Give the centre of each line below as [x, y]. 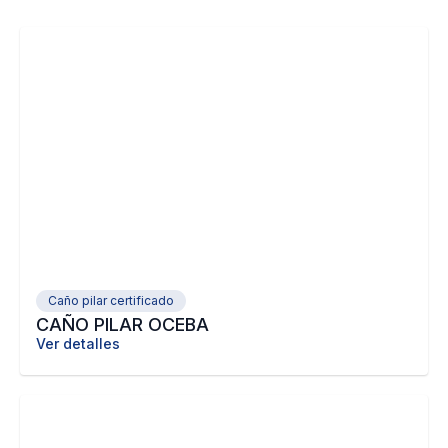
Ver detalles [78, 343]
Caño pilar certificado [111, 300]
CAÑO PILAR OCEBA [122, 324]
